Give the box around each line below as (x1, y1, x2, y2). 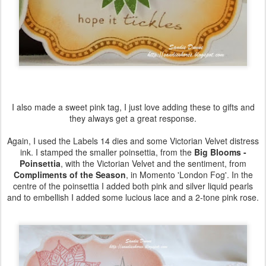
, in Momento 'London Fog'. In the (125, 169, 253, 181)
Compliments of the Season (13, 169, 126, 181)
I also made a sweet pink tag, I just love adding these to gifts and (11, 101, 255, 113)
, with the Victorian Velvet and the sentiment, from (61, 157, 246, 170)
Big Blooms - (194, 146, 246, 159)
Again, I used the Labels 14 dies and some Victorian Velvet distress (7, 135, 259, 147)
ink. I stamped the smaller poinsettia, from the (20, 146, 194, 159)
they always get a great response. (69, 112, 197, 125)
